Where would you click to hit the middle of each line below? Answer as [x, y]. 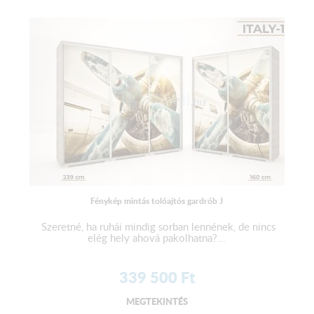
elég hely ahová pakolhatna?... [157, 238]
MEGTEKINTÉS [157, 301]
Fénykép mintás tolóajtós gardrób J [157, 201]
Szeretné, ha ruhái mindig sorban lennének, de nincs [157, 227]
